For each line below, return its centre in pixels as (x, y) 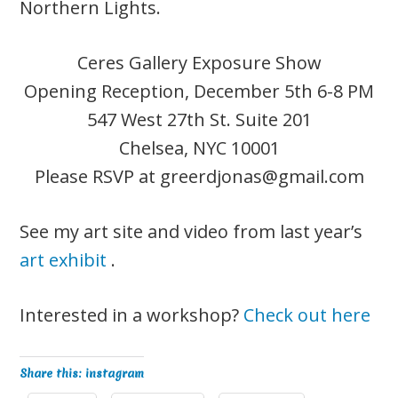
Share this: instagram (82, 373)
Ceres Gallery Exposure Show (199, 62)
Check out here (307, 314)
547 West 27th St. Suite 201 (199, 119)
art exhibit (64, 259)
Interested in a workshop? (132, 314)
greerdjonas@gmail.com (262, 176)
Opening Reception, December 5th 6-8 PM (199, 91)
